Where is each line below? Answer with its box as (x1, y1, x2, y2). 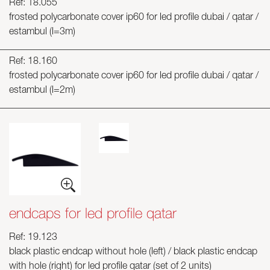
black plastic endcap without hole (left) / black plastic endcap (9, 248, 257, 257)
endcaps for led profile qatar (9, 204, 177, 221)
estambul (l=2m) (9, 86, 75, 96)
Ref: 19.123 (9, 233, 57, 243)
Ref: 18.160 (9, 57, 57, 67)
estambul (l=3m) (9, 28, 75, 37)
